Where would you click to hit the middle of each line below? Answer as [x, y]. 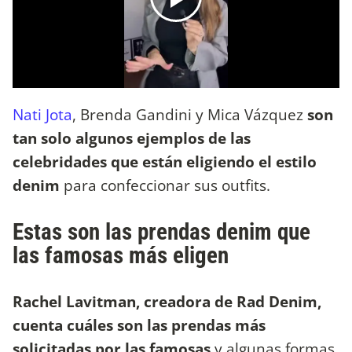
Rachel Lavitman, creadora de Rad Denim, [167, 301]
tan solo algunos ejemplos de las [132, 137]
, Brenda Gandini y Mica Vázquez [190, 114]
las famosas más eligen [121, 255]
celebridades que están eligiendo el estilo [165, 161]
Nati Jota [42, 114]
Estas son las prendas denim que [161, 231]
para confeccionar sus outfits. [165, 185]
